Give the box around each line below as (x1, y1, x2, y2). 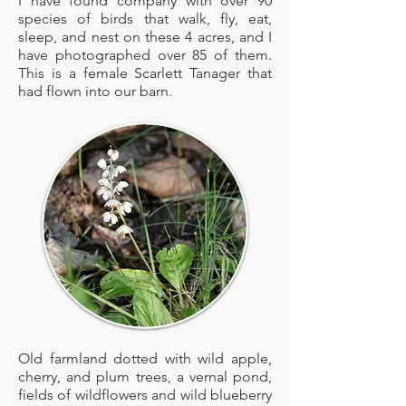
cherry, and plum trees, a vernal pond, (18, 368, 272, 385)
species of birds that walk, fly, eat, (18, 10, 272, 27)
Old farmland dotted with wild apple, (18, 350, 272, 367)
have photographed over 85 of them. (18, 46, 272, 63)
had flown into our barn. (18, 82, 172, 100)
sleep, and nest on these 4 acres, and (18, 28, 268, 45)
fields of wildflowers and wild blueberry (18, 386, 272, 403)
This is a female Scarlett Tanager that (18, 64, 272, 82)
